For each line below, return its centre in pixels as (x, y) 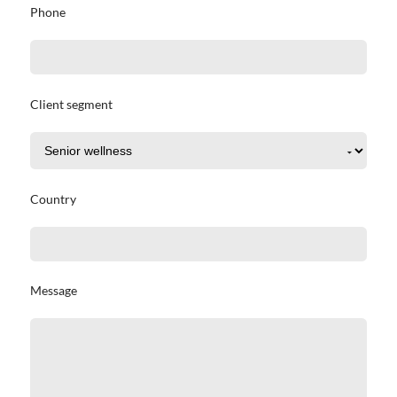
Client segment (71, 104)
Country (53, 198)
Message (53, 291)
